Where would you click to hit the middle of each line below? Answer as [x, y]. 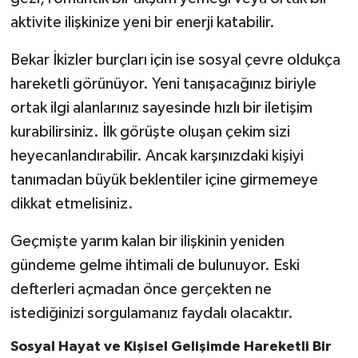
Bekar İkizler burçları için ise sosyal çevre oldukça [175, 60]
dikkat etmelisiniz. [72, 203]
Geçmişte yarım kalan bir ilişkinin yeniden [147, 241]
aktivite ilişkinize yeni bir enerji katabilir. [142, 22]
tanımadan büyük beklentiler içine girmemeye [164, 179]
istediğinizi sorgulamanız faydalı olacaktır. [151, 313]
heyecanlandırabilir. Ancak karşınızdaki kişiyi [157, 155]
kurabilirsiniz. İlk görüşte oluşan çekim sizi [150, 131]
